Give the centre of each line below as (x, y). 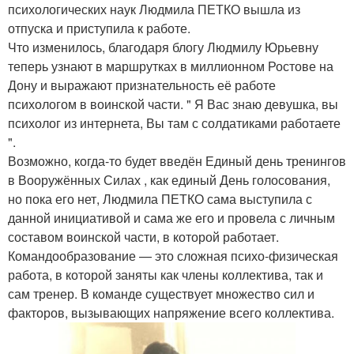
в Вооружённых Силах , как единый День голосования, (169, 180)
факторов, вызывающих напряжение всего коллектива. (171, 313)
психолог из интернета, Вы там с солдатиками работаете (174, 123)
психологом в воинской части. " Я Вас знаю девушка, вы (173, 104)
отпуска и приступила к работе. (99, 28)
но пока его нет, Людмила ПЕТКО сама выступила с (160, 199)
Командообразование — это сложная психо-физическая (173, 256)
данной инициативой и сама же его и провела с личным (171, 218)
